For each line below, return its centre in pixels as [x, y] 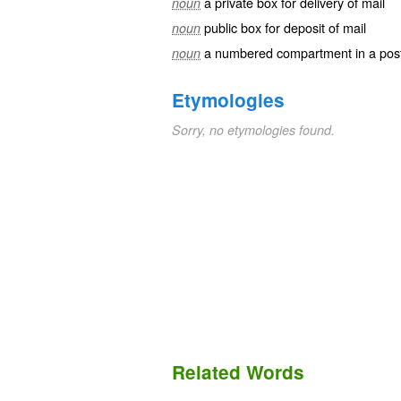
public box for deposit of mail [285, 27]
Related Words [238, 372]
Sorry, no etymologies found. [253, 130]
